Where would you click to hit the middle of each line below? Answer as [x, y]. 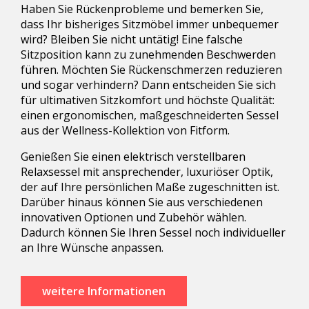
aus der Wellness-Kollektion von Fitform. [125, 130]
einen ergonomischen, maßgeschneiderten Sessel [150, 115]
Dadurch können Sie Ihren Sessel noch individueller [153, 232]
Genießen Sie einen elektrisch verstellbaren [133, 156]
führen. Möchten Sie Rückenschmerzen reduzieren [151, 69]
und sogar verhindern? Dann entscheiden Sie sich [148, 84]
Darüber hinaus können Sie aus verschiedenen [142, 202]
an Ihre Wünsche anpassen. [93, 247]
